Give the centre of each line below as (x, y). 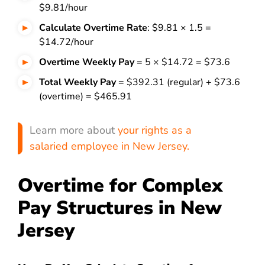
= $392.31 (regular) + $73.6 (178, 82)
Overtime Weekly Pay (88, 62)
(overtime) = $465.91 (85, 96)
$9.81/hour (64, 8)
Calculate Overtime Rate (93, 28)
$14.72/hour (66, 42)
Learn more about (74, 130)
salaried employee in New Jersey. (109, 146)
